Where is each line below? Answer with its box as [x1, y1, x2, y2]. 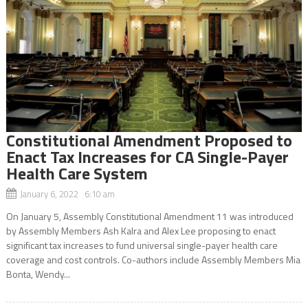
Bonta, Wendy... [5, 266, 70, 281]
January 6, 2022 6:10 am [19, 186, 115, 201]
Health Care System [5, 160, 148, 186]
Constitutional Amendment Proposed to [5, 127, 292, 153]
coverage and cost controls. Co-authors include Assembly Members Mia [5, 252, 300, 267]
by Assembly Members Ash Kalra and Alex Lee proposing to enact [5, 223, 276, 238]
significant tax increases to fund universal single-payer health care [5, 237, 278, 252]
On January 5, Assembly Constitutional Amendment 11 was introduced [5, 208, 294, 223]
